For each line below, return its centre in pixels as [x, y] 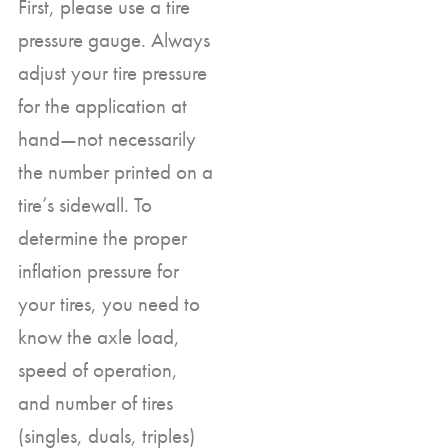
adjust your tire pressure [112, 72]
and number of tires [95, 402]
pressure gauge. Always [114, 39]
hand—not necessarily [107, 138]
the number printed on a [115, 171]
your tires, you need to [109, 303]
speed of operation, [98, 369]
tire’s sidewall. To [85, 204]
